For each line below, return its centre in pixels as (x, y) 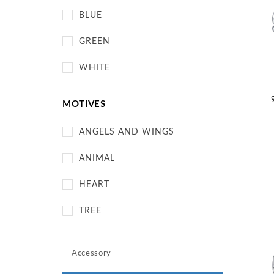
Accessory (91, 254)
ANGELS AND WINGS (127, 132)
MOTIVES (84, 104)
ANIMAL (97, 158)
